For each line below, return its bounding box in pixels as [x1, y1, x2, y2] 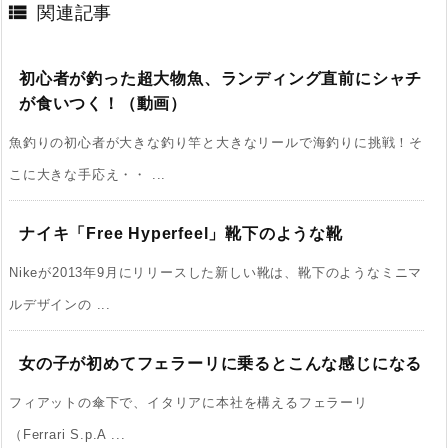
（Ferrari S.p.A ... [9, 426, 126, 442]
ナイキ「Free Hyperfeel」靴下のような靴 [19, 224, 343, 242]
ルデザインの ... [9, 296, 111, 312]
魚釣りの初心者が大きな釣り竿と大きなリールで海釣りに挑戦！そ [9, 134, 424, 150]
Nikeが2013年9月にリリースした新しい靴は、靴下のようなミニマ [9, 264, 423, 280]
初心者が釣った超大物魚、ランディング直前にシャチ [19, 69, 423, 87]
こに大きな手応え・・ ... [9, 166, 167, 182]
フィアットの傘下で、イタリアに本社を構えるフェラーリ [9, 394, 368, 410]
